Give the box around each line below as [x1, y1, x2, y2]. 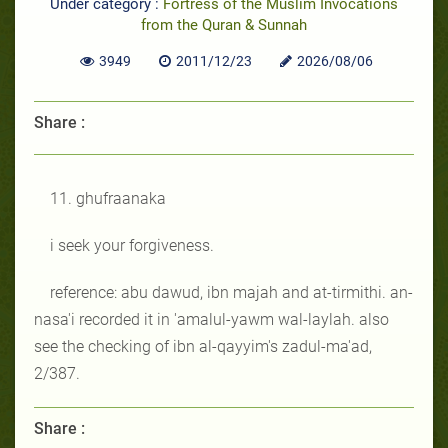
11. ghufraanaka [50, 188, 166, 208]
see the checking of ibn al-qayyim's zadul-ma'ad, [34, 336, 372, 356]
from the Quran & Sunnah [141, 15, 307, 34]
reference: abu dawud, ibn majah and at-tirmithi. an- [50, 282, 413, 302]
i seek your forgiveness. [50, 235, 214, 255]
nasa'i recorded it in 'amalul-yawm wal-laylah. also [34, 309, 389, 329]
